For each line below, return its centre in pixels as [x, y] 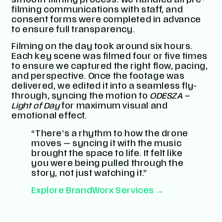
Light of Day [36, 107]
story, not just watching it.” [89, 174]
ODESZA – [170, 97]
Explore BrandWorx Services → [98, 191]
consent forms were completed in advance [106, 20]
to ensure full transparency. [73, 30]
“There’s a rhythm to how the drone [110, 135]
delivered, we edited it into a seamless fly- [104, 87]
